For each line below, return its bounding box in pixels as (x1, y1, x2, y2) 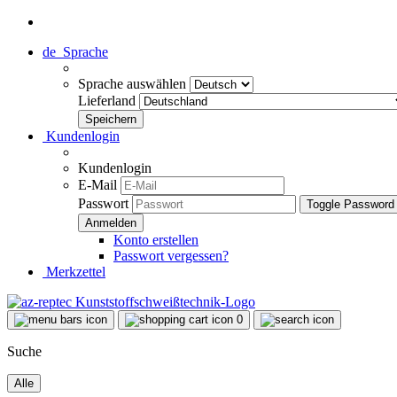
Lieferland (78, 93, 139, 108)
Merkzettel (43, 264, 105, 279)
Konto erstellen (113, 232, 198, 247)
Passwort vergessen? (113, 248, 229, 263)
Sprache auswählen (78, 76, 190, 91)
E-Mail (78, 177, 117, 192)
